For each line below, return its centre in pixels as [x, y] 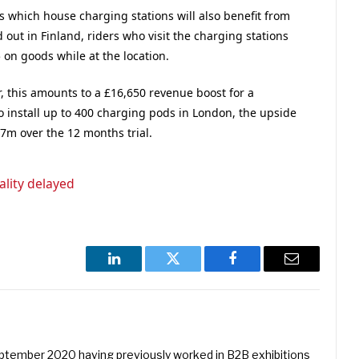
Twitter [193, 270]
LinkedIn [139, 270]
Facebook [259, 270]
